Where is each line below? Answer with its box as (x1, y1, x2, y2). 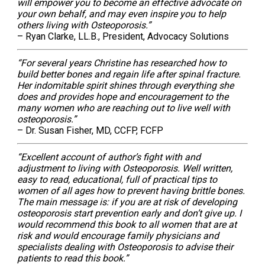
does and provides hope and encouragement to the (17, 91, 229, 103)
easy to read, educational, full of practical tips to (17, 174, 218, 186)
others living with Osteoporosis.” (17, 20, 151, 31)
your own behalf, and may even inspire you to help (17, 8, 227, 20)
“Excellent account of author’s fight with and (17, 151, 201, 163)
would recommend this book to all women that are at (17, 219, 237, 231)
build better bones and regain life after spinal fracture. (17, 69, 241, 80)
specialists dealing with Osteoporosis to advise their (17, 241, 234, 253)
